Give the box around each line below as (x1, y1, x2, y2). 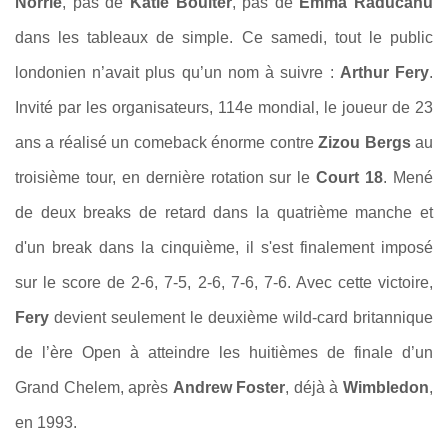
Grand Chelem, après (15, 379, 173, 396)
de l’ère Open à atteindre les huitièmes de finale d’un (15, 344, 433, 361)
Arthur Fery (339, 64, 430, 81)
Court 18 (316, 169, 384, 186)
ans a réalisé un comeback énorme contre (15, 134, 319, 151)
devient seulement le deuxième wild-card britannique (49, 309, 433, 326)
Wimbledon (343, 379, 430, 396)
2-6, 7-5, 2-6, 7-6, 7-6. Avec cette (131, 274, 372, 291)
